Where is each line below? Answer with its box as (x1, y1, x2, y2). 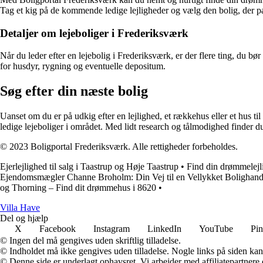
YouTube (199, 224, 233, 234)
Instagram (93, 224, 130, 234)
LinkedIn (147, 224, 181, 234)
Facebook (39, 224, 76, 234)
